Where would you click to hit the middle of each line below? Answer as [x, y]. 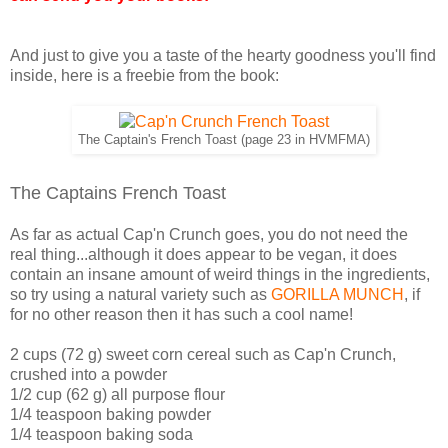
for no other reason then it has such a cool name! [181, 314]
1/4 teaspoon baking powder [110, 414]
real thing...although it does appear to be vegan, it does [203, 254]
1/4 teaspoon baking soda [101, 434]
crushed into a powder [88, 374]
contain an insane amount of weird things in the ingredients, [220, 274]
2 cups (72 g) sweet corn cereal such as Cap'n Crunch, [203, 354]
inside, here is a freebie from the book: [144, 75]
